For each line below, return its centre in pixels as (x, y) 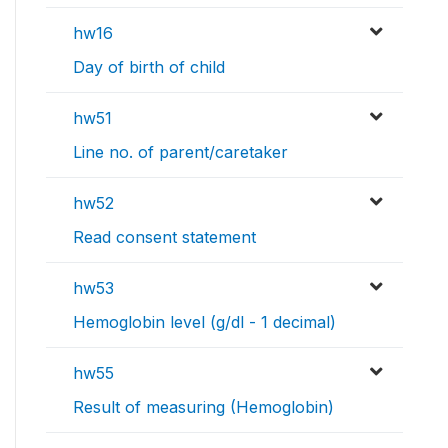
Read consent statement (164, 237)
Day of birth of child (149, 67)
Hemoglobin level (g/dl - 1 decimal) (204, 322)
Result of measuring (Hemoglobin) (203, 407)
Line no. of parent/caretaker (180, 152)
